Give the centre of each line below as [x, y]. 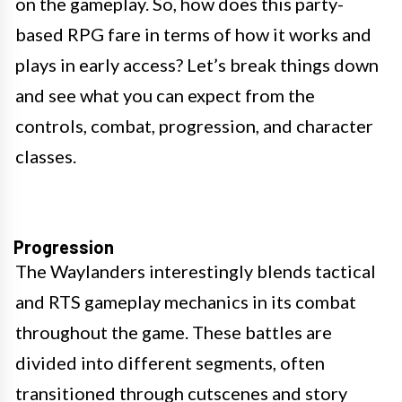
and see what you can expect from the [165, 96]
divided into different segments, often [170, 363]
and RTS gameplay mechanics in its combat [186, 302]
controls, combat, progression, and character [194, 126]
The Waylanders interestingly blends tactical [196, 271]
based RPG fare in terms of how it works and [193, 35]
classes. [46, 157]
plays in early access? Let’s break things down [197, 65]
